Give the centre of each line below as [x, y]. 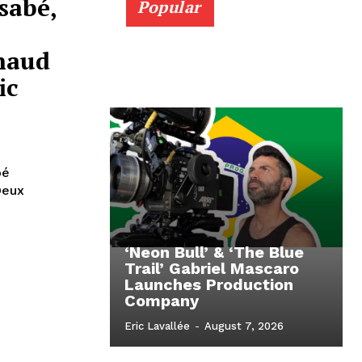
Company [162, 301]
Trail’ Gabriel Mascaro [212, 269]
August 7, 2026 [244, 326]
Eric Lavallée [157, 326]
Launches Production [209, 285]
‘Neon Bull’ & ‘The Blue [214, 253]
